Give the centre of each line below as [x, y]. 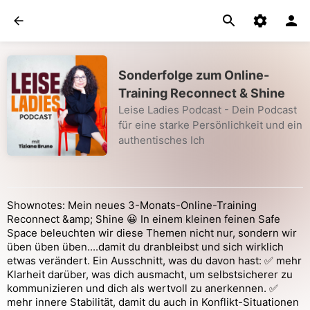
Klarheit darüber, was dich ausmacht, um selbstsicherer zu [150, 274]
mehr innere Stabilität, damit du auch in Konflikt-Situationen [153, 302]
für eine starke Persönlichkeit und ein [210, 125]
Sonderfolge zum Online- [194, 75]
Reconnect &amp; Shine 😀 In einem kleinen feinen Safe [144, 219]
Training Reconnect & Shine [202, 93]
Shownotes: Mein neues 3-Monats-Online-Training [132, 205]
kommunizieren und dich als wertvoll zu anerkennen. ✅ [143, 288]
